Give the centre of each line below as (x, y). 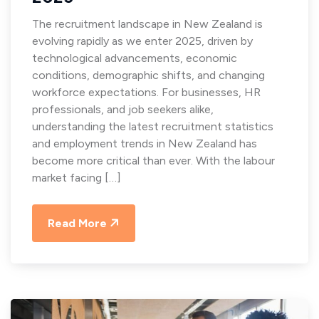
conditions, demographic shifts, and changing (148, 75)
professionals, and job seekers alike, (123, 109)
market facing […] (77, 177)
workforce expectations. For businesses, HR (146, 92)
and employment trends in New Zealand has (145, 143)
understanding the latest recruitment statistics (153, 126)
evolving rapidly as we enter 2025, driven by (142, 41)
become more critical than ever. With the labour (153, 160)
